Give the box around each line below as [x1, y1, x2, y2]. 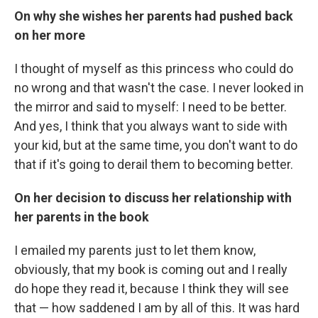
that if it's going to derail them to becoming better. [14, 156, 293, 172]
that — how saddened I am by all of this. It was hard [14, 300, 300, 315]
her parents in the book [14, 209, 149, 224]
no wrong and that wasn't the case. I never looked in [14, 79, 304, 95]
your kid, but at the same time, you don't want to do [14, 137, 297, 153]
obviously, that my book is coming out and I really [14, 261, 287, 277]
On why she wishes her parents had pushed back [14, 8, 293, 23]
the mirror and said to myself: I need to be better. [14, 99, 287, 114]
